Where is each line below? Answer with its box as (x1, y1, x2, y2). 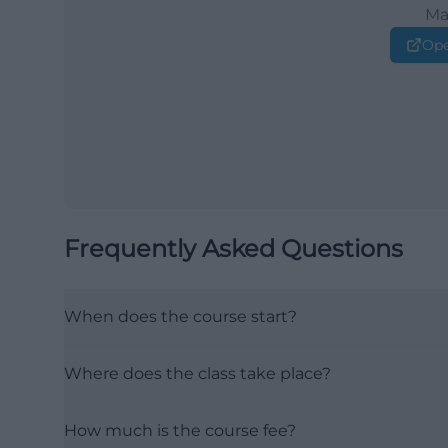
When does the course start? (64, 307, 297, 326)
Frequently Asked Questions (64, 234, 403, 263)
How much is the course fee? (64, 421, 296, 440)
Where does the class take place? (64, 364, 331, 383)
